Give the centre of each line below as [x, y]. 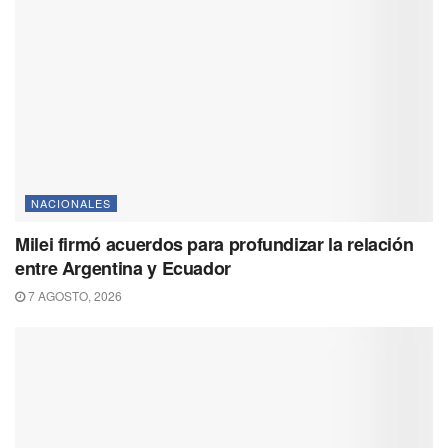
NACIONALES [71, 202]
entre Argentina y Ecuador [123, 267]
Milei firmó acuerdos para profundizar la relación [214, 243]
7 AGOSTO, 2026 [73, 295]
